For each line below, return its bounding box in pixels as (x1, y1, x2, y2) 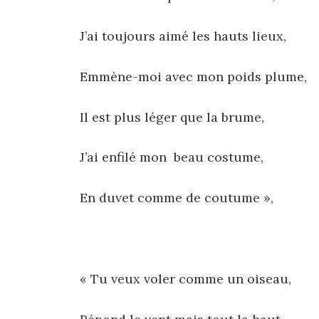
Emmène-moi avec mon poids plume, (80, 68, 307, 85)
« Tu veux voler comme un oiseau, (80, 270, 291, 287)
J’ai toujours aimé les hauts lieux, (80, 28, 286, 45)
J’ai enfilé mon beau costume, (80, 149, 263, 166)
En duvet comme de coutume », (80, 189, 273, 206)
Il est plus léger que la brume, (80, 108, 264, 125)
